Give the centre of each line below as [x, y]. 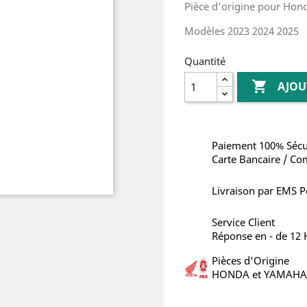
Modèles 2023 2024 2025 [242, 31]
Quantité [205, 61]
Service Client [243, 222]
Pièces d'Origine [250, 260]
